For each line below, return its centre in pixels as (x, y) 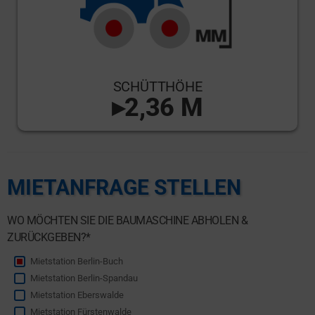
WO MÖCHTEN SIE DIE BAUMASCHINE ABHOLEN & (127, 221)
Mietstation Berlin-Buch (77, 262)
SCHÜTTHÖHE (157, 87)
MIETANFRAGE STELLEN (124, 188)
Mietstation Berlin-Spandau (84, 278)
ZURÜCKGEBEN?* (49, 238)
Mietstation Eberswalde (77, 295)
